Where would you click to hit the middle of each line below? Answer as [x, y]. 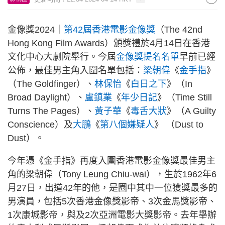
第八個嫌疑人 [127, 125]
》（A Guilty [191, 111]
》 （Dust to [179, 125]
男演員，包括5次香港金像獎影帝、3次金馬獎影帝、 [112, 201]
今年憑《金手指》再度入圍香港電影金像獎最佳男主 [111, 161]
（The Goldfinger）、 [51, 84]
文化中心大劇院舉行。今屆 [62, 57]
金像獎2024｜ [36, 30]
